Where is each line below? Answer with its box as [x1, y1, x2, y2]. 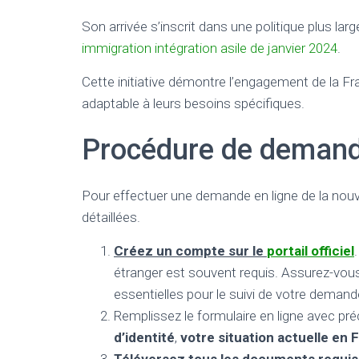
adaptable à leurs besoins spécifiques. [82, 95, 305, 111]
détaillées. [82, 209, 140, 225]
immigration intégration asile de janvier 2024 [82, 40, 337, 56]
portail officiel [267, 243, 354, 259]
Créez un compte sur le [114, 243, 267, 259]
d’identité [114, 329, 175, 345]
